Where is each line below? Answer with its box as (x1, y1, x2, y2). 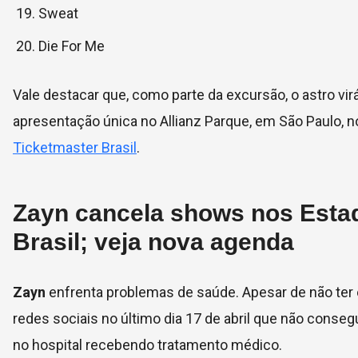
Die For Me (38, 38, 105, 54)
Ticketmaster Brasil (13, 139, 137, 156)
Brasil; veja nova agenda (13, 229, 294, 255)
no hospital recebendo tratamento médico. (13, 336, 282, 353)
